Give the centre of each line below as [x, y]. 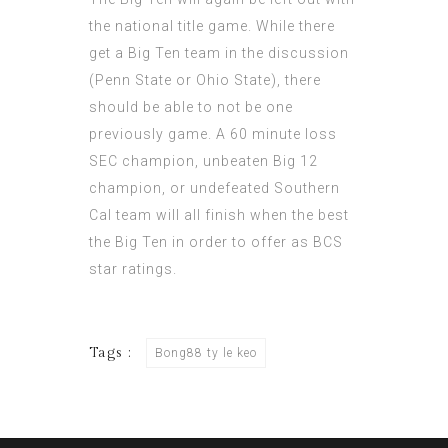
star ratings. [133, 269]
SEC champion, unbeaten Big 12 [203, 161]
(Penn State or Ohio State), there [205, 80]
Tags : [112, 353]
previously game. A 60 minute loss [213, 134]
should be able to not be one [191, 107]
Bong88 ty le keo [206, 353]
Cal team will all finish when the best [219, 215]
